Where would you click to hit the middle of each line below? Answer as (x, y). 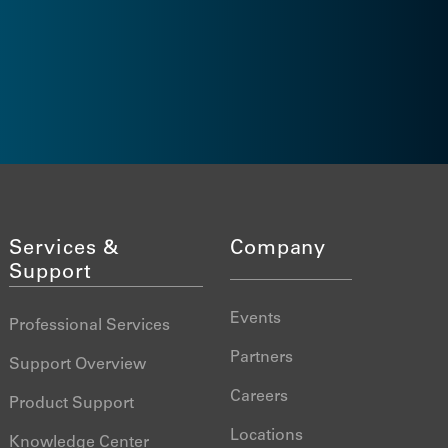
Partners (261, 358)
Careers (258, 397)
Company (278, 250)
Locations (266, 436)
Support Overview (78, 365)
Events (255, 319)
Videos (57, 27)
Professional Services (90, 326)
